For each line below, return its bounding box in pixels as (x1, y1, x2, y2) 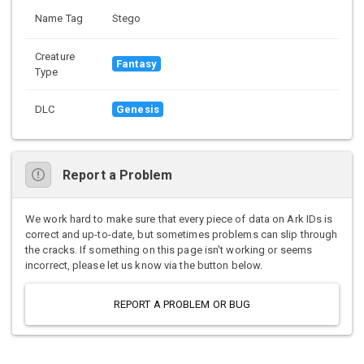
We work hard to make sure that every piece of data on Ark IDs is (25, 213, 333, 226)
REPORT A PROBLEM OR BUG (113, 298, 251, 311)
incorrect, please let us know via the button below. (25, 259, 263, 272)
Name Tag (35, 12, 83, 25)
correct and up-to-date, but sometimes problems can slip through (25, 228, 338, 241)
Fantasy (116, 58, 157, 71)
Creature (35, 50, 75, 63)
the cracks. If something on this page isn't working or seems (25, 244, 313, 257)
